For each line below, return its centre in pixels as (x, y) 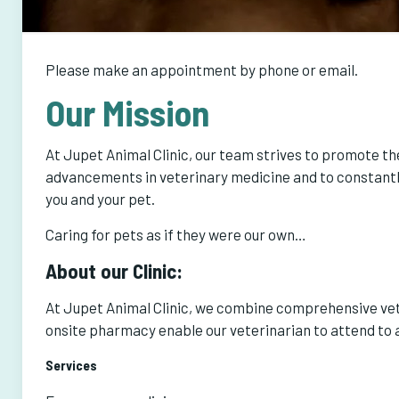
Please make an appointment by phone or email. (201, 69)
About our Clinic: (114, 271)
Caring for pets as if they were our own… (175, 234)
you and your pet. (100, 199)
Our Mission (127, 112)
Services (71, 365)
